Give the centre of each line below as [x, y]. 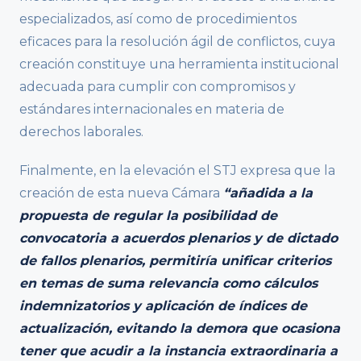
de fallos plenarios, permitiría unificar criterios [175, 261]
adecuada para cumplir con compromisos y [158, 87]
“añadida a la [268, 193]
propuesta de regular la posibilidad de [148, 216]
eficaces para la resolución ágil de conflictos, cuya [177, 42]
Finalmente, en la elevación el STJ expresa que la [177, 171]
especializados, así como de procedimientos [158, 19]
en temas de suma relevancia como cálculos [168, 284]
